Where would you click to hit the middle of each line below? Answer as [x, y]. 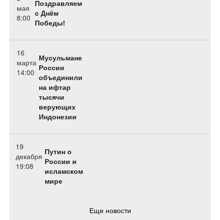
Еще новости [110, 210]
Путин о [58, 151]
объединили [61, 77]
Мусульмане [60, 58]
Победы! [50, 23]
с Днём [47, 13]
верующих [57, 107]
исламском [64, 171]
